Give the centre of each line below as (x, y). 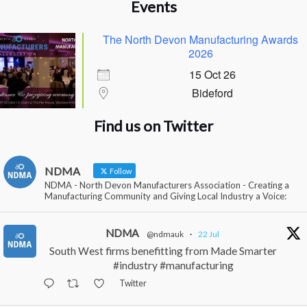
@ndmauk (165, 234)
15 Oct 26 (212, 75)
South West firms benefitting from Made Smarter (163, 250)
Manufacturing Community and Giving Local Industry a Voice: (165, 196)
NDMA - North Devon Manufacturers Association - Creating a (167, 185)
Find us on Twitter (153, 126)
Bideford (212, 93)
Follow (120, 171)
